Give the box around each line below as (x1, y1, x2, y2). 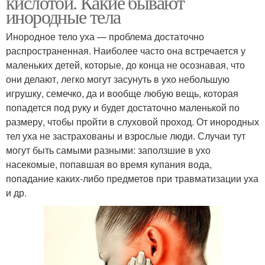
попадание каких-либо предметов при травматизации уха (6, 171, 258, 185)
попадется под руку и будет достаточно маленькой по (6, 100, 240, 114)
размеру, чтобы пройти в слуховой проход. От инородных (6, 114, 259, 128)
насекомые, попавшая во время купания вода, (6, 157, 212, 171)
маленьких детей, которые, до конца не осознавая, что (6, 57, 245, 72)
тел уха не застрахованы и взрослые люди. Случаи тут (6, 128, 245, 143)
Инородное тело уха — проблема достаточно (6, 29, 204, 43)
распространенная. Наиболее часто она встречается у (6, 43, 245, 57)
